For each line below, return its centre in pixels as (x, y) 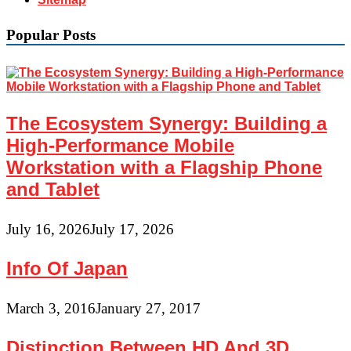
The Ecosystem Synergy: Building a (166, 123)
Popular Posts (51, 35)
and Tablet (53, 189)
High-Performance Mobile (120, 145)
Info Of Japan (67, 268)
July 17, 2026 (132, 229)
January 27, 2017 (148, 308)
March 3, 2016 (51, 308)
